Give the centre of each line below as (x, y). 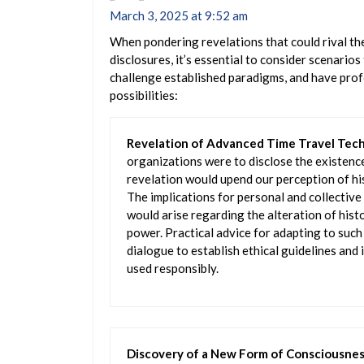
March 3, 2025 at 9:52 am (179, 15)
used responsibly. (173, 268)
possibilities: (144, 95)
